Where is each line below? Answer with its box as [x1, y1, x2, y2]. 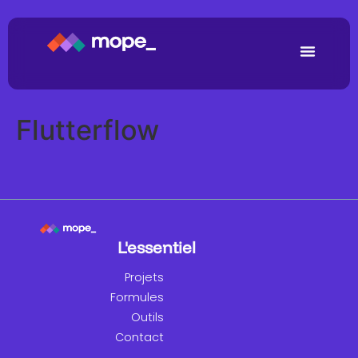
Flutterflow [16, 113, 159, 147]
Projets [125, 269, 164, 286]
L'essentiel [117, 237, 196, 258]
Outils [131, 309, 164, 326]
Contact [115, 329, 164, 346]
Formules [110, 289, 164, 306]
